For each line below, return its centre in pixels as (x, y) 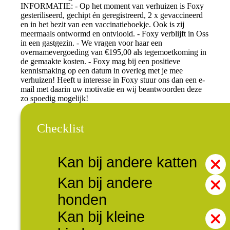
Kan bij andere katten (127, 162)
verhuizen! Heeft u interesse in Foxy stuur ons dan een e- (113, 80)
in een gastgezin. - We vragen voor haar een (91, 43)
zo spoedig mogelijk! (54, 99)
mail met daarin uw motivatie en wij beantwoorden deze (111, 89)
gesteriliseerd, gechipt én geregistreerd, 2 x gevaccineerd (112, 15)
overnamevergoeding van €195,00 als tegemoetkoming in (113, 52)
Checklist (61, 129)
